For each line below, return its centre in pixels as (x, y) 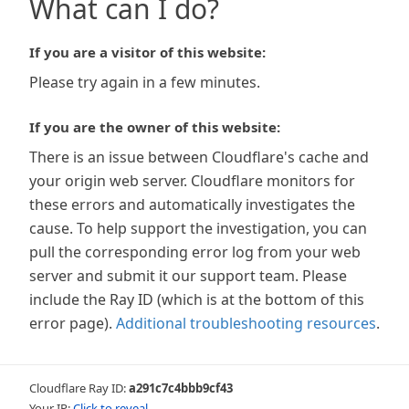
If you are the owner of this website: (155, 127)
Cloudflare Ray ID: (79, 388)
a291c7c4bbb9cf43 (181, 388)
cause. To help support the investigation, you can (198, 228)
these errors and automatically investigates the (192, 204)
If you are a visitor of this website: (147, 52)
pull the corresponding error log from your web (195, 252)
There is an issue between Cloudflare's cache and (199, 157)
